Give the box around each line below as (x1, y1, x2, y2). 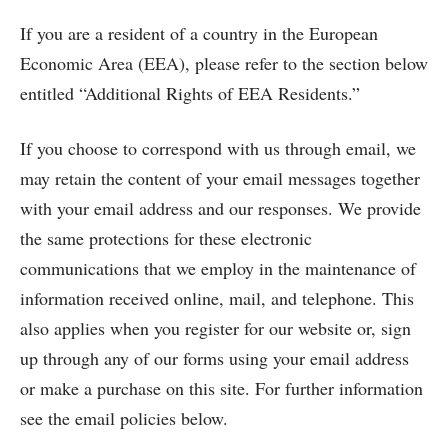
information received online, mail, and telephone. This (20, 286, 414, 310)
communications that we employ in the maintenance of (20, 256, 416, 280)
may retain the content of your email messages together (20, 166, 420, 190)
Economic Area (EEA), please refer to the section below (20, 51, 428, 75)
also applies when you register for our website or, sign (20, 316, 411, 340)
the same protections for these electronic (20, 226, 312, 250)
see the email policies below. (20, 406, 228, 430)
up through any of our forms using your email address (20, 346, 409, 370)
